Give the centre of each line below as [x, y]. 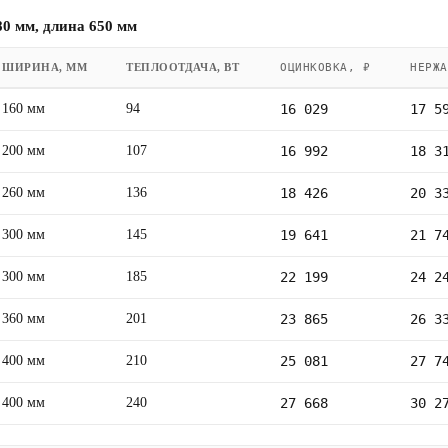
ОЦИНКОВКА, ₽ [325, 67]
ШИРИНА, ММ [45, 66]
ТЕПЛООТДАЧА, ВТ [183, 66]
